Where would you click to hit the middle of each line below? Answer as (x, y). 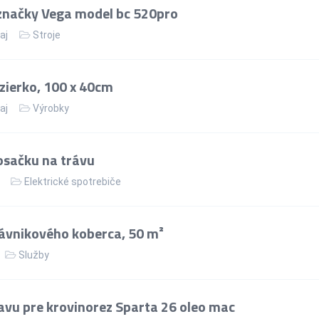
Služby (34, 255)
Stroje (47, 35)
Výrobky (51, 108)
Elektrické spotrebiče (73, 181)
